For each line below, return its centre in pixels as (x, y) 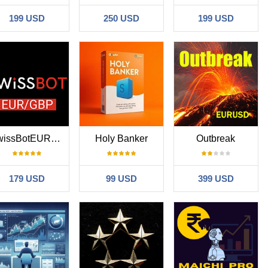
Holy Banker (121, 138)
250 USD (121, 18)
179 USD (27, 178)
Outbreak (216, 138)
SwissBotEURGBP (55, 138)
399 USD (216, 178)
